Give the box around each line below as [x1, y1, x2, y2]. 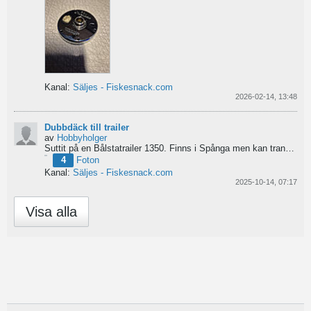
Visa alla [26, 204, 77, 220]
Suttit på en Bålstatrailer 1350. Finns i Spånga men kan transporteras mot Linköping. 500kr [285, 143, 294, 154]
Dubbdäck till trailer [44, 122, 129, 133]
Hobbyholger [57, 133, 107, 144]
